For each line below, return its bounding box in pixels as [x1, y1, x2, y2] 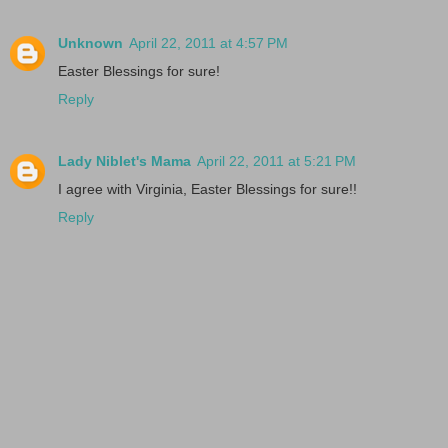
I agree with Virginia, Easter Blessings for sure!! [58, 180, 357, 197]
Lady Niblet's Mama [58, 152, 191, 169]
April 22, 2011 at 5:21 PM [197, 152, 356, 169]
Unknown [58, 34, 123, 51]
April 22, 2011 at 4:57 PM [129, 34, 288, 51]
